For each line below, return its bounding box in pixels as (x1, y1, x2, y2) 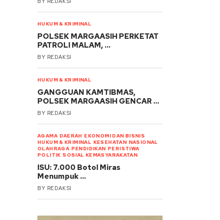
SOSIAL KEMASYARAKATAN (62, 151, 138, 158)
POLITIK (37, 151, 61, 158)
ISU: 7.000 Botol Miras (37, 162, 121, 172)
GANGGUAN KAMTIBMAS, (37, 87, 136, 97)
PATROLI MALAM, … (37, 40, 111, 50)
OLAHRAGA (37, 145, 70, 152)
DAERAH (59, 132, 82, 139)
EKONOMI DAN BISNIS (84, 132, 145, 139)
